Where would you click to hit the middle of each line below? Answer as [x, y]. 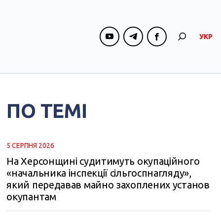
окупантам [31, 197]
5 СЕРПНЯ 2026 [31, 146]
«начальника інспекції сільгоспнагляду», [99, 173]
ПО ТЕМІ [47, 111]
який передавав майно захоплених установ [108, 185]
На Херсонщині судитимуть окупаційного [103, 161]
